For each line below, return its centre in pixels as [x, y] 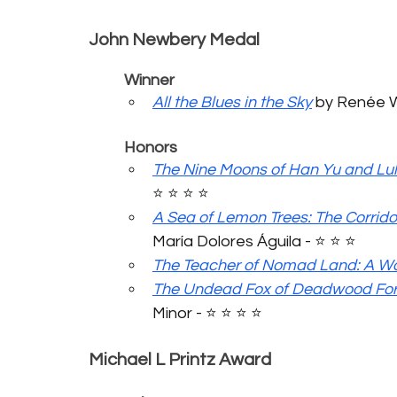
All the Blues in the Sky [232, 102]
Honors [151, 147]
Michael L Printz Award [180, 359]
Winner [149, 80]
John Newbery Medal [174, 39]
